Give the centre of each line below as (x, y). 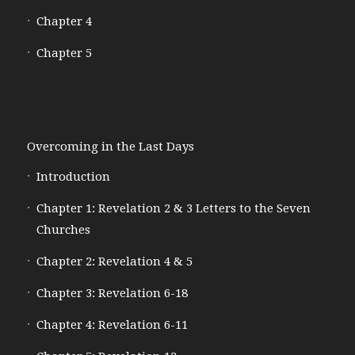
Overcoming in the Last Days (110, 146)
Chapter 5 (64, 53)
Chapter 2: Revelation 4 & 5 (114, 261)
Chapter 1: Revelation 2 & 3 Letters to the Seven (173, 208)
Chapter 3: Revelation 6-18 (112, 293)
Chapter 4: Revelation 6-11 (112, 324)
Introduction (73, 176)
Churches (63, 229)
